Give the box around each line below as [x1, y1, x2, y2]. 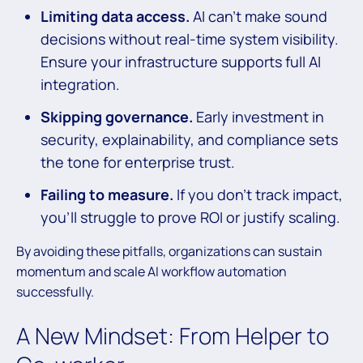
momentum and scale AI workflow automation [16, 262, 287, 280]
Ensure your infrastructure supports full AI [41, 51, 321, 71]
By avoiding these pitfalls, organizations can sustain [16, 241, 322, 260]
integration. [41, 74, 120, 94]
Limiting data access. [41, 6, 190, 26]
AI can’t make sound [190, 6, 327, 26]
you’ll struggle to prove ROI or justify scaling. [41, 207, 340, 227]
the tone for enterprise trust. [41, 152, 235, 172]
